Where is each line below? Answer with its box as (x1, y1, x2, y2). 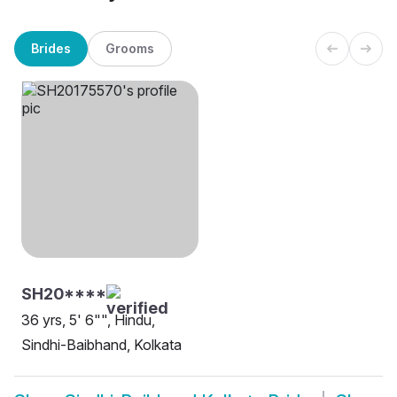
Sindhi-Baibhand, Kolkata (21, 336, 182, 354)
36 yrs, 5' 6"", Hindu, (21, 311, 155, 330)
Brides (31, 40, 71, 56)
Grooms (105, 40, 154, 56)
